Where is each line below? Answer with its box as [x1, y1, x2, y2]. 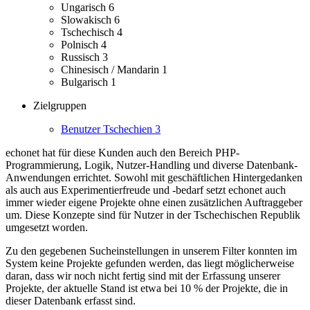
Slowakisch [61, 14, 114, 26]
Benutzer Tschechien [61, 123, 155, 136]
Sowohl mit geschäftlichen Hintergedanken [114, 172, 302, 184]
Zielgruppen [33, 100, 86, 112]
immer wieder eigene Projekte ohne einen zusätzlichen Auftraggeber [6, 197, 302, 209]
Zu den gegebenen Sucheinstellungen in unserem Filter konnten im [6, 245, 297, 257]
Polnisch [61, 39, 101, 51]
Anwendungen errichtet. [6, 172, 111, 184]
